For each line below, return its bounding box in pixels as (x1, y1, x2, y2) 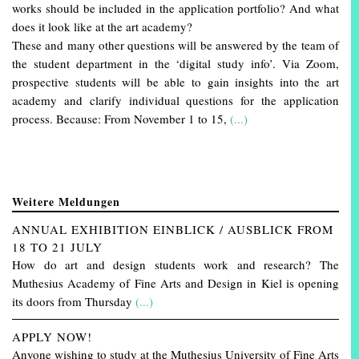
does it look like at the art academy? (12, 18, 192, 35)
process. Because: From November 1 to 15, (12, 111, 230, 127)
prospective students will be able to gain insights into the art (12, 74, 339, 91)
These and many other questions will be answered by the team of (12, 37, 339, 54)
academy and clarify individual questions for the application (12, 92, 339, 109)
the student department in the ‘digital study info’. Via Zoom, (12, 55, 339, 72)
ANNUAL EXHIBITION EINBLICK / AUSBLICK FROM (12, 221, 333, 238)
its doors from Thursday (12, 293, 135, 310)
